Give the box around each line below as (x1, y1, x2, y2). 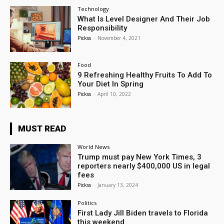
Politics (77, 198, 97, 206)
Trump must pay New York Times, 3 (77, 152, 202, 161)
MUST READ (18, 123, 66, 133)
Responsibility (77, 23, 127, 33)
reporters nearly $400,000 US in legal (77, 161, 210, 170)
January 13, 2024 (97, 181, 138, 188)
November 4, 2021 (97, 34, 141, 42)
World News (77, 142, 110, 150)
